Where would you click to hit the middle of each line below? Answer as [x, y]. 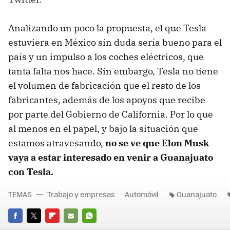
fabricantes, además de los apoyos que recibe [107, 100]
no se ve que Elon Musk [157, 143]
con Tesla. [31, 171]
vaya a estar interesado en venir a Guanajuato [111, 157]
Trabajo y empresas [81, 194]
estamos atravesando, [57, 143]
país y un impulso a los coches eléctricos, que [106, 56]
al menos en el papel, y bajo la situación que [103, 128]
